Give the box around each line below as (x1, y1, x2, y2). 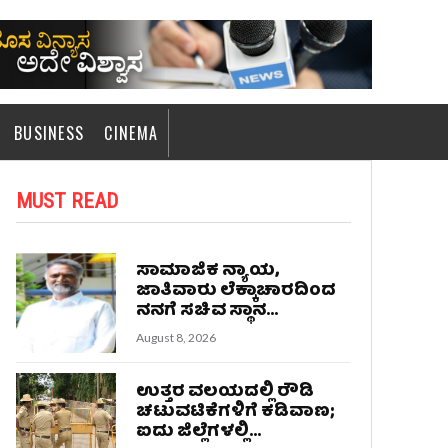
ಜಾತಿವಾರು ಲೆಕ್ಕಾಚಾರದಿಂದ (136, 276, 337, 306)
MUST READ (15, 188, 118, 213)
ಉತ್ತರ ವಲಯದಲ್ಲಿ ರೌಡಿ (136, 377, 315, 407)
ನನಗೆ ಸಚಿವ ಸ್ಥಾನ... (136, 296, 279, 326)
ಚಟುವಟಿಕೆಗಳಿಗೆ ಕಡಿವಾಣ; (136, 397, 336, 427)
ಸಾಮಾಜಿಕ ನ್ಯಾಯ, (136, 256, 280, 286)
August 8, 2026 (136, 329, 217, 345)
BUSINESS (13, 120, 85, 145)
